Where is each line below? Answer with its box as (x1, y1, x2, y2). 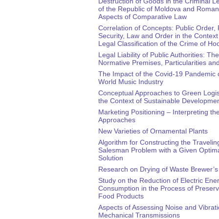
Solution (98, 153, 123, 162)
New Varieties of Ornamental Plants (98, 127, 208, 135)
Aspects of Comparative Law (98, 12, 187, 21)
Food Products (98, 192, 144, 200)
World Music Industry (98, 77, 163, 86)
